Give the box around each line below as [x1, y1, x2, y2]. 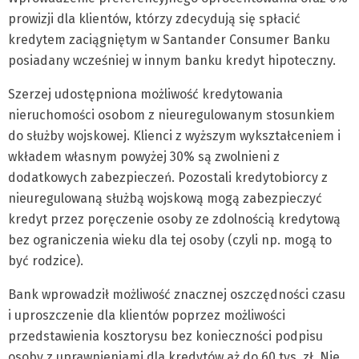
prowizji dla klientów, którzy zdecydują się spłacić [8, 11, 301, 26]
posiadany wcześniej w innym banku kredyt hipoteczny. [8, 53, 336, 68]
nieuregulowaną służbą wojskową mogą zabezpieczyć [8, 191, 322, 206]
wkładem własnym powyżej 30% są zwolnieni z [8, 149, 280, 164]
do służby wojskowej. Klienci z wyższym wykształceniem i [8, 128, 341, 143]
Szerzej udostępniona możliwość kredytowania [8, 87, 283, 102]
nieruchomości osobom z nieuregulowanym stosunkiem [8, 107, 335, 123]
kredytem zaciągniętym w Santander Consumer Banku [8, 32, 330, 47]
